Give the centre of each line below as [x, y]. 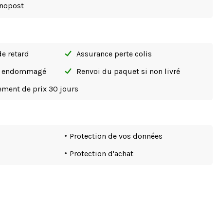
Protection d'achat [102, 154]
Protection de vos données [116, 136]
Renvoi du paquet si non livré [128, 72]
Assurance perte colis [114, 54]
